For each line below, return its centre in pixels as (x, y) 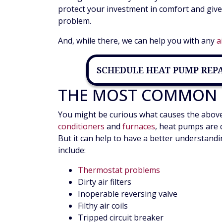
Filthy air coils (103, 206)
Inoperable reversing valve (128, 194)
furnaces (139, 127)
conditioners (81, 127)
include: (72, 150)
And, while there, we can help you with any (137, 41)
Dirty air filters (105, 182)
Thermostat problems (119, 170)
